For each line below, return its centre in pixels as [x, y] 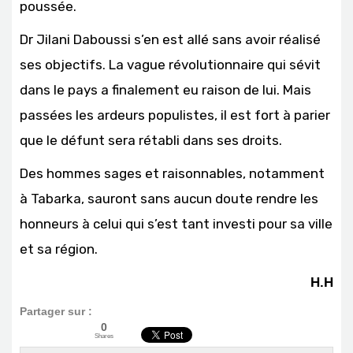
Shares [104, 336]
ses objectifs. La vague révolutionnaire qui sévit [170, 65]
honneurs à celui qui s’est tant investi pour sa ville [176, 224]
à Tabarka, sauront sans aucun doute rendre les [169, 199]
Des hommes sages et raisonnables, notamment [172, 173]
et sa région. [59, 249]
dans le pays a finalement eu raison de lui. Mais [165, 90]
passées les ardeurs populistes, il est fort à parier [175, 115]
